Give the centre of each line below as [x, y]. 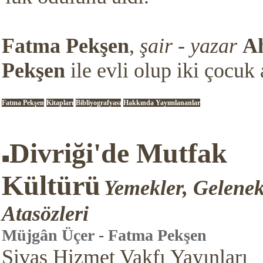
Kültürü [51, 185]
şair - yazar [188, 46]
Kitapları [60, 103]
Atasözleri [45, 214]
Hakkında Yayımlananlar [161, 103]
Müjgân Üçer [48, 235]
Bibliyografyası [98, 103]
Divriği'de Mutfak [118, 153]
